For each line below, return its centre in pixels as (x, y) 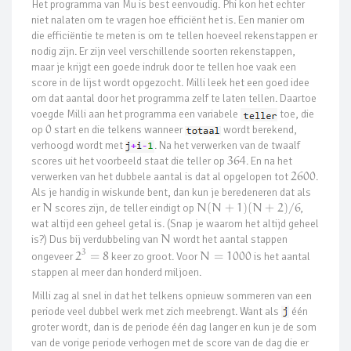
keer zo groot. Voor (155, 256)
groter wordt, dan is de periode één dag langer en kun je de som (174, 327)
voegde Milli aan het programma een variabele (136, 114)
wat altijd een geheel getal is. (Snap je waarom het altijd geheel (175, 224)
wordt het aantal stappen (230, 240)
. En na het (269, 161)
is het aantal (280, 256)
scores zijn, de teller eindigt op (125, 208)
